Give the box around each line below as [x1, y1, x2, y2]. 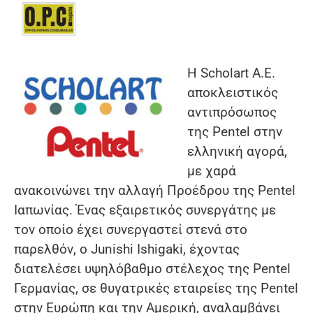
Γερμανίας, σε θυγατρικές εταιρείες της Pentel [14, 280, 298, 297]
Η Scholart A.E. [187, 65, 275, 82]
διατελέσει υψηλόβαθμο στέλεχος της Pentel [14, 261, 291, 277]
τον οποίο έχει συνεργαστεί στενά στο [14, 221, 247, 238]
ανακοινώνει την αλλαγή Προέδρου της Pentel [14, 182, 296, 199]
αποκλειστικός [187, 85, 278, 101]
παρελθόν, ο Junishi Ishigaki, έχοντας [14, 241, 240, 258]
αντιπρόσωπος [187, 104, 277, 121]
